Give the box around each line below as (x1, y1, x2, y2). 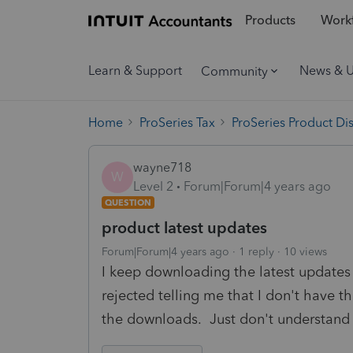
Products (244, 13, 295, 28)
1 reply (239, 244, 274, 258)
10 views (284, 244, 327, 258)
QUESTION (105, 196, 151, 208)
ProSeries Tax (139, 114, 215, 130)
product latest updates (102, 217, 267, 237)
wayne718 (133, 159, 191, 175)
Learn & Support (88, 63, 182, 78)
